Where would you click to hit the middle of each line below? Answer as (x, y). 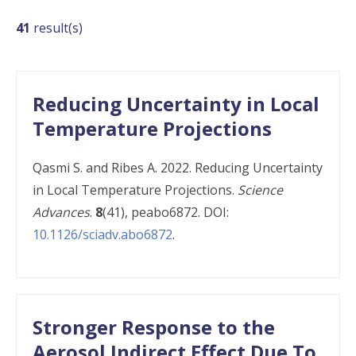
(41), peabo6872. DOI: (166, 212)
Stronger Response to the (154, 327)
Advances (61, 212)
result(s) (56, 28)
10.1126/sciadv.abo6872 (103, 234)
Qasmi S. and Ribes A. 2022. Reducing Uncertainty (178, 168)
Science (260, 190)
